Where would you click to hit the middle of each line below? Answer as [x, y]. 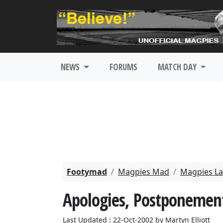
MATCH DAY [178, 67]
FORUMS [123, 67]
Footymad [87, 172]
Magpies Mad [144, 172]
